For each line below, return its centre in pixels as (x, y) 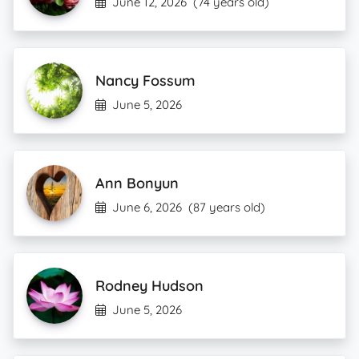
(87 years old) (227, 207)
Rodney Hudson (149, 286)
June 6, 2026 (147, 207)
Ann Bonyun (137, 183)
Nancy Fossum (145, 81)
